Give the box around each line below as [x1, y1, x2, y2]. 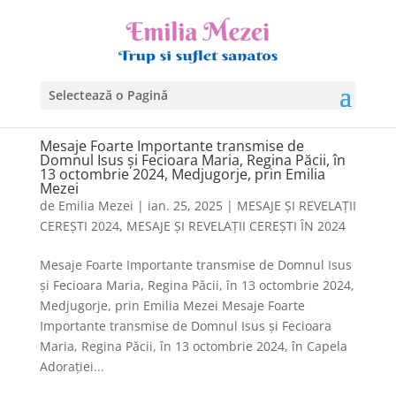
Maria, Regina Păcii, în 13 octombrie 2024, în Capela [39, 338, 347, 354]
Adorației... [39, 358, 104, 375]
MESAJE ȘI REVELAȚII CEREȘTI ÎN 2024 [126, 217, 346, 234]
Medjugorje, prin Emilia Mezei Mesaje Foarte [39, 297, 305, 314]
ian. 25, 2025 [147, 197, 223, 214]
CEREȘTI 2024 [39, 217, 119, 234]
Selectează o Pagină [48, 86, 168, 103]
